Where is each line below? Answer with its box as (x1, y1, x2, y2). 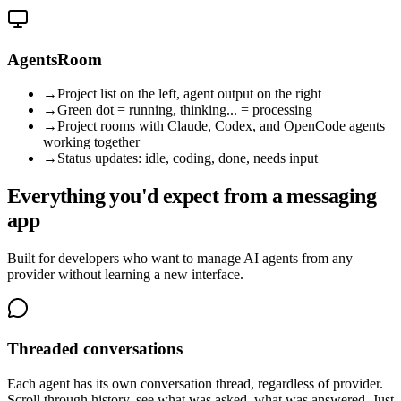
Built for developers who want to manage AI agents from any (7, 251, 353, 267)
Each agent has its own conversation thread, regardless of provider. (7, 375, 383, 391)
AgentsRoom (7, 49, 102, 69)
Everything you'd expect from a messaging (7, 184, 376, 209)
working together (43, 134, 140, 150)
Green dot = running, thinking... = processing (57, 102, 312, 118)
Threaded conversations (7, 338, 183, 358)
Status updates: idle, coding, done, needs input (57, 150, 318, 166)
